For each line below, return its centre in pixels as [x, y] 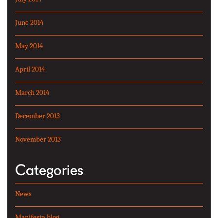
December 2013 [37, 116]
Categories [49, 170]
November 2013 [38, 139]
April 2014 [30, 69]
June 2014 [29, 22]
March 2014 [32, 92]
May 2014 [29, 45]
